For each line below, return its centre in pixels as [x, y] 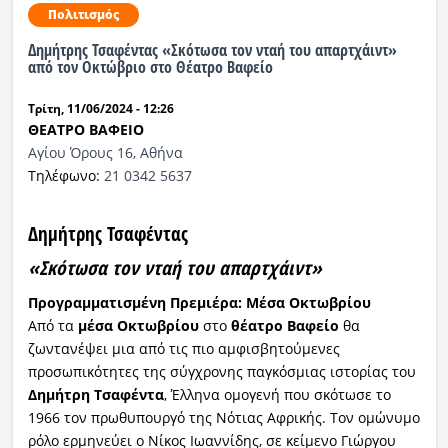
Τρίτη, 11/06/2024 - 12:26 [100, 108]
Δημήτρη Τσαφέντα [95, 394]
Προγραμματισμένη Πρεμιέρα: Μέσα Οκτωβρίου [199, 302]
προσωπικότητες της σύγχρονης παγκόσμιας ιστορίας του [221, 371]
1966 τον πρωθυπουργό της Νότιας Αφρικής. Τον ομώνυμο [223, 417]
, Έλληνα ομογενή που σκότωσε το [277, 394]
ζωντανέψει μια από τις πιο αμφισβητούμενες [183, 348]
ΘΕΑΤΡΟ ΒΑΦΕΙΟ [85, 129]
